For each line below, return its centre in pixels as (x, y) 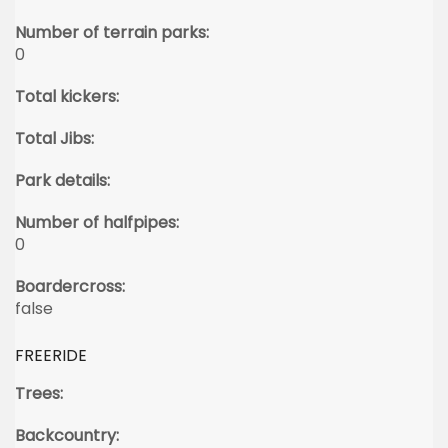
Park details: (62, 180)
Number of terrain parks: (112, 32)
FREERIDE (51, 355)
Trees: (39, 393)
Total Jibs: (54, 138)
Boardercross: (70, 286)
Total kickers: (67, 96)
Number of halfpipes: (97, 222)
